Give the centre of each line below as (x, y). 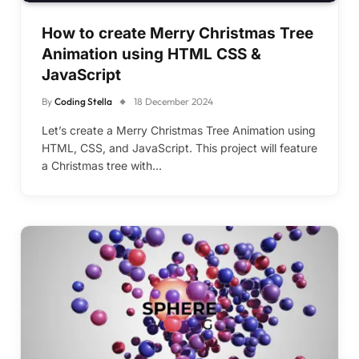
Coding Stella (83, 101)
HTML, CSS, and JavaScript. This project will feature (179, 147)
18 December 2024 (173, 101)
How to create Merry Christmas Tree (177, 33)
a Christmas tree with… (102, 165)
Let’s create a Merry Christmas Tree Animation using (179, 130)
